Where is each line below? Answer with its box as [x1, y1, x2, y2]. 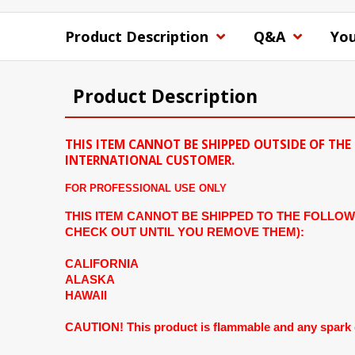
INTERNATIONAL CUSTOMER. [65, 152, 235, 168]
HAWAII [65, 288, 107, 303]
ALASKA [65, 273, 115, 287]
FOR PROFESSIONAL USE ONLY [65, 182, 227, 195]
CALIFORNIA [65, 257, 139, 271]
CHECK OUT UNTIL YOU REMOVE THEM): [65, 225, 304, 239]
